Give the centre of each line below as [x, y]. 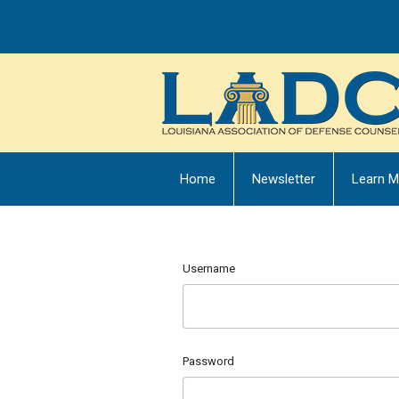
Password [208, 361]
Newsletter [284, 179]
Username [209, 269]
